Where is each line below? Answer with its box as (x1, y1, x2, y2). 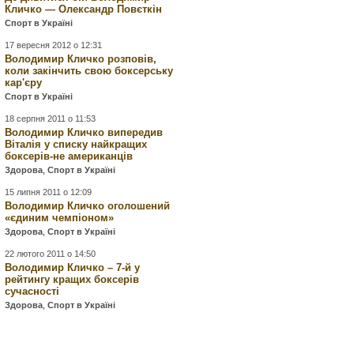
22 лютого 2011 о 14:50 (5, 249, 96, 258)
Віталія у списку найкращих (5, 138, 148, 150)
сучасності (5, 285, 60, 297)
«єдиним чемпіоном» (5, 212, 115, 224)
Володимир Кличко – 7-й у (5, 262, 141, 273)
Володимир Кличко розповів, (5, 53, 157, 65)
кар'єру (5, 77, 43, 88)
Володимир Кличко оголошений (5, 200, 171, 212)
